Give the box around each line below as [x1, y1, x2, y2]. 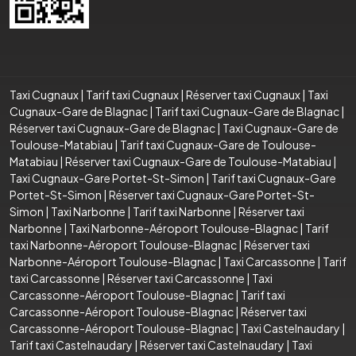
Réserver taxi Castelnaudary [140, 337, 284, 352]
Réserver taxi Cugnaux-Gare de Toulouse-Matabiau [65, 153, 331, 168]
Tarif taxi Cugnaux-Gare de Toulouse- [120, 137, 316, 152]
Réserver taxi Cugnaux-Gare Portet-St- [109, 187, 315, 202]
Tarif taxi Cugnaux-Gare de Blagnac [155, 103, 339, 118]
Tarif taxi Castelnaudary [10, 337, 133, 352]
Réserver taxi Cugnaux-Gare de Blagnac [10, 120, 215, 135]
